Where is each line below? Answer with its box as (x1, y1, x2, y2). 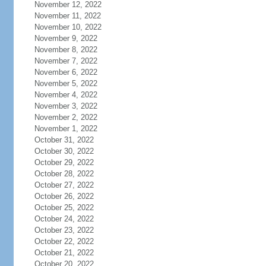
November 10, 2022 (34, 23, 102, 31)
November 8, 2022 (34, 45, 97, 54)
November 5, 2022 (34, 79, 97, 88)
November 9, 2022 (34, 34, 97, 43)
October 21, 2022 (34, 248, 94, 257)
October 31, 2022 (34, 135, 94, 144)
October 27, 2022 (34, 180, 94, 189)
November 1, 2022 (34, 124, 97, 133)
